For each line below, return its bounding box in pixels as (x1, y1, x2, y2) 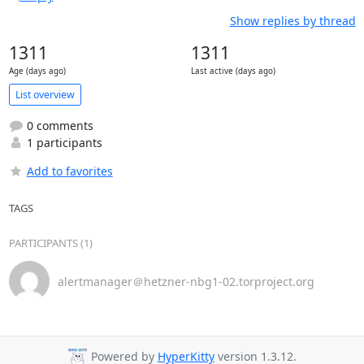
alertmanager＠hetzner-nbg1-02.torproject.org (57, 273, 314, 289)
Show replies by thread (229, 13, 356, 28)
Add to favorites (26, 163, 113, 179)
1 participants (23, 135, 102, 150)
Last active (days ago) (190, 66, 275, 76)
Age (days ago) (8, 66, 66, 76)
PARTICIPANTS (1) (8, 236, 93, 250)
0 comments (23, 118, 93, 133)
